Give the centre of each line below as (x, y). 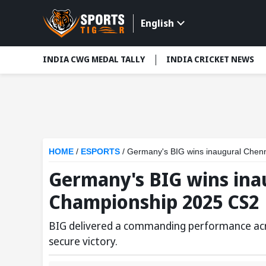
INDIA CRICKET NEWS (210, 59)
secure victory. (83, 241)
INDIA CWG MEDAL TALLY (94, 59)
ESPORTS (102, 151)
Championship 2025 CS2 (154, 201)
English (157, 23)
